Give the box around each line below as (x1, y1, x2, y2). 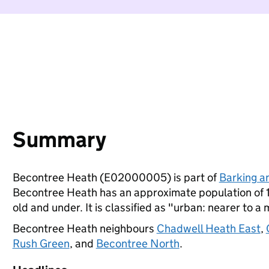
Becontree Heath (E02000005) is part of (12, 171, 219, 184)
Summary (12, 126, 106, 153)
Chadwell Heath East (156, 222, 261, 235)
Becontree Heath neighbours (12, 222, 157, 235)
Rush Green (12, 237, 70, 250)
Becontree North (95, 237, 180, 250)
